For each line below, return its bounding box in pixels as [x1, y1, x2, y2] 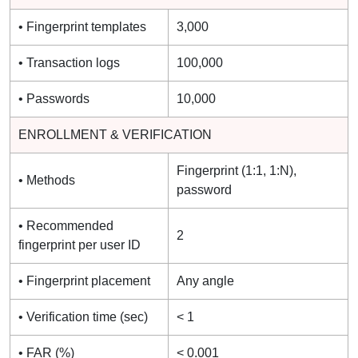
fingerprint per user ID [18, 237, 141, 252]
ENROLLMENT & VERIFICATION [18, 127, 212, 141]
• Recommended [18, 218, 113, 233]
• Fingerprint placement [18, 273, 150, 288]
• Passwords [18, 91, 89, 105]
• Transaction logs [18, 55, 120, 70]
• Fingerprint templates [18, 19, 146, 34]
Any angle [177, 273, 234, 288]
